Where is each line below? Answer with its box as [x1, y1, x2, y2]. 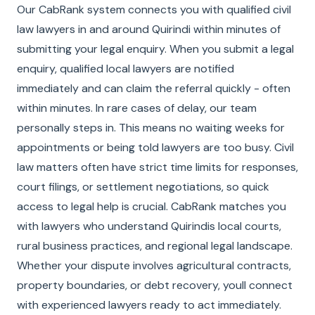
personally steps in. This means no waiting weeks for [17, 120, 285, 135]
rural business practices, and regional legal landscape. [17, 238, 292, 253]
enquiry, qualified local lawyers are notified [17, 61, 234, 76]
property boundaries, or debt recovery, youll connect [17, 278, 292, 292]
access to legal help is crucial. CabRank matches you [17, 199, 286, 214]
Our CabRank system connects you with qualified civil [17, 2, 291, 17]
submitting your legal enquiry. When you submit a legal [17, 41, 294, 56]
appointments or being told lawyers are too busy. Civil [17, 140, 294, 155]
